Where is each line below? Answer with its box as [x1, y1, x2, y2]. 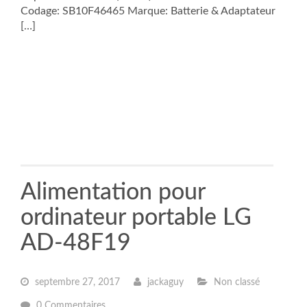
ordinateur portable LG [21, 206, 251, 230]
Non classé [211, 278, 260, 287]
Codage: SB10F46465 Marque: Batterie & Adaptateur [21, 5, 275, 16]
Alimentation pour [21, 181, 205, 204]
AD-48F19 [21, 232, 131, 255]
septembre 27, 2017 [32, 278, 120, 287]
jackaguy [145, 278, 184, 287]
